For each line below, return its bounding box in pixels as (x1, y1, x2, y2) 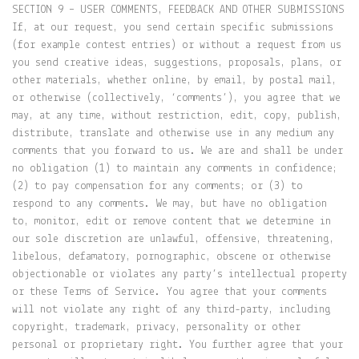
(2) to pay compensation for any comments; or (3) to (12, 180, 303, 192)
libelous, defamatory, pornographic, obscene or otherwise (12, 251, 331, 263)
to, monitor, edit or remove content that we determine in (12, 216, 331, 228)
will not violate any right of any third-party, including (12, 304, 331, 316)
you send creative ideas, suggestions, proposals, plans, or (12, 57, 341, 69)
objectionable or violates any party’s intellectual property (12, 268, 347, 280)
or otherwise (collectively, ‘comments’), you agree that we (12, 92, 341, 104)
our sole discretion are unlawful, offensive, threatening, (12, 233, 334, 245)
